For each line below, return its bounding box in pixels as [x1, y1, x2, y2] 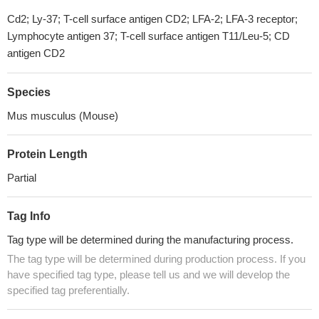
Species [7, 86, 51, 98]
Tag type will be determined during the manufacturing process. [7, 234, 293, 246]
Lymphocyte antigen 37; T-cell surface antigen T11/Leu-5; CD [7, 30, 290, 42]
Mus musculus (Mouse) [7, 110, 118, 122]
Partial [7, 172, 36, 184]
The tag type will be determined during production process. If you [7, 253, 305, 265]
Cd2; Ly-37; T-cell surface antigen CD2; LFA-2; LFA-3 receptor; [7, 13, 298, 25]
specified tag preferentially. [7, 284, 130, 296]
